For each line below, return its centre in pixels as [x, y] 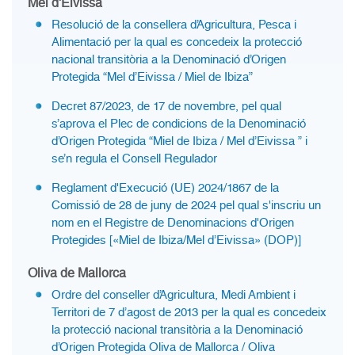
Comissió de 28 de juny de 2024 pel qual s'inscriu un [186, 205]
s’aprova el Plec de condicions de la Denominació [179, 124]
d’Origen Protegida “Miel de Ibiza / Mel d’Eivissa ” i [179, 141]
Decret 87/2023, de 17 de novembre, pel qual [166, 106]
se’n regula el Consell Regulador [134, 158]
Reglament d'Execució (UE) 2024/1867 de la [165, 188]
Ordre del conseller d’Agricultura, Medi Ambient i [174, 295]
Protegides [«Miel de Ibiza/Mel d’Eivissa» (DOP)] [176, 240]
